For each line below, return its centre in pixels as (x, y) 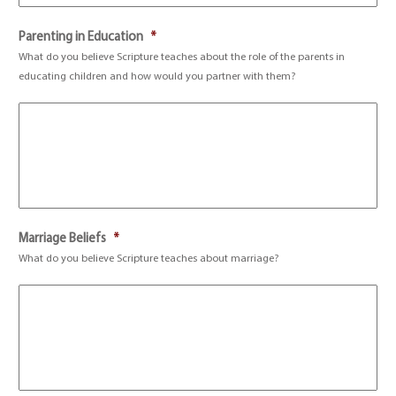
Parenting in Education (81, 38)
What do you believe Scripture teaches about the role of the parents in (182, 57)
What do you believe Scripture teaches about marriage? (149, 259)
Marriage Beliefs (63, 239)
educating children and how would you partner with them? (157, 77)
